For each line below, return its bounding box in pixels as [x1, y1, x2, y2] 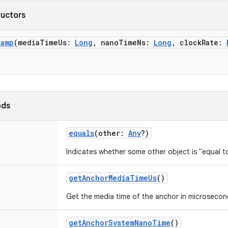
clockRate [180, 38, 218, 47]
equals [69, 128, 94, 138]
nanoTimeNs [101, 38, 146, 47]
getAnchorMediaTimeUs [69, 173, 157, 183]
